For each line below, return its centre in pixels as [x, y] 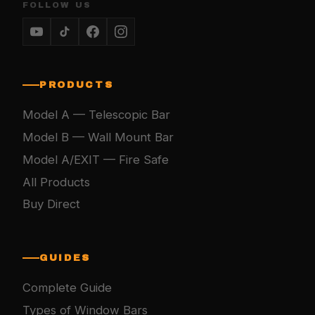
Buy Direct [51, 204]
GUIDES [65, 258]
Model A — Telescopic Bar [96, 115]
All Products [56, 182]
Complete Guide [67, 288]
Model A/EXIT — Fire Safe [96, 159]
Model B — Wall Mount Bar [98, 137]
